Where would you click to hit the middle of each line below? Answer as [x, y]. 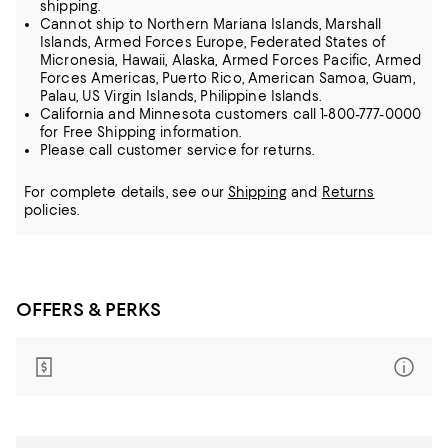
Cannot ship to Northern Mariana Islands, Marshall [211, 24]
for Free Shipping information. [140, 132]
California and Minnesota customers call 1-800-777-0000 [231, 114]
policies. [52, 210]
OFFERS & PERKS [88, 309]
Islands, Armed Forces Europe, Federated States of [213, 42]
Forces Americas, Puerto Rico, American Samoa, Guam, [227, 78]
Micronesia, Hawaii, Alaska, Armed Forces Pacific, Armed [231, 60]
